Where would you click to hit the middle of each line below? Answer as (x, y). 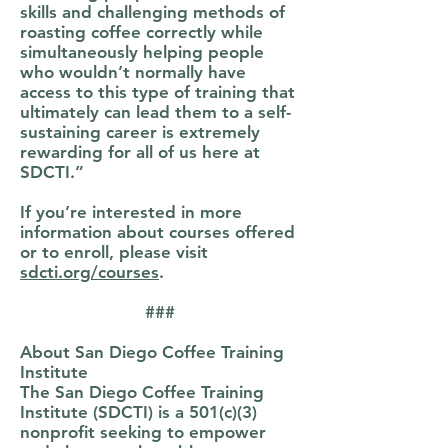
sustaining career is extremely (140, 132)
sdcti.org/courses (89, 272)
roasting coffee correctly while (141, 32)
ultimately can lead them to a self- (155, 112)
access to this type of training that (157, 92)
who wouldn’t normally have (133, 72)
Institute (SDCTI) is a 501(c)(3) (138, 412)
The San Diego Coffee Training (142, 392)
